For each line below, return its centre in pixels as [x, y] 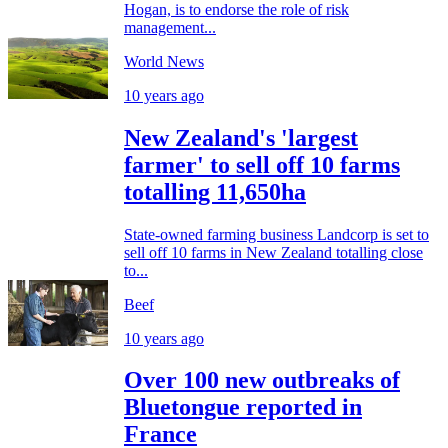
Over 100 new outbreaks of [262, 380]
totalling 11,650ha [215, 191]
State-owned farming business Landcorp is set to [276, 234]
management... [170, 27]
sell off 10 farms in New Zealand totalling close [273, 252]
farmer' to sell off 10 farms [262, 164]
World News [164, 61]
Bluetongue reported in [243, 407]
